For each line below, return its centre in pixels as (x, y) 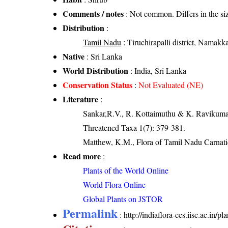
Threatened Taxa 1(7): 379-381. (134, 128)
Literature (81, 99)
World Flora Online (115, 185)
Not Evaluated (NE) (171, 85)
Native (74, 56)
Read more (82, 156)
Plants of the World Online (126, 170)
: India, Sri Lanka (158, 71)
